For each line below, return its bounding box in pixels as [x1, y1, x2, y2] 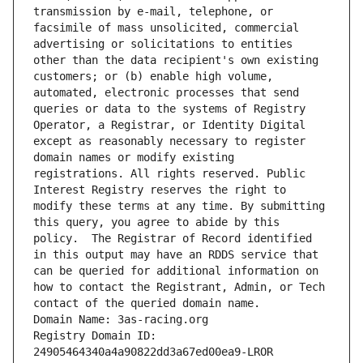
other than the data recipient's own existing [33, 53, 318, 67]
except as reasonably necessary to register [33, 135, 305, 148]
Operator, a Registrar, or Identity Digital [33, 118, 305, 132]
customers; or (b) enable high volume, [33, 70, 273, 83]
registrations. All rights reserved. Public [33, 167, 305, 181]
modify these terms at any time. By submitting [33, 199, 325, 213]
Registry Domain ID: [33, 329, 156, 343]
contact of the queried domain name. [33, 297, 260, 310]
